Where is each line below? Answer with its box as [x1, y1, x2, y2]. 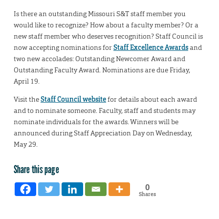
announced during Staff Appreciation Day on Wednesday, [14, 129, 192, 138]
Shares [138, 191, 156, 198]
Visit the [14, 95, 41, 104]
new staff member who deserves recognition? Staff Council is [14, 32, 203, 41]
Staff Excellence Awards [113, 43, 188, 52]
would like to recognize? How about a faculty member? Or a [14, 21, 198, 30]
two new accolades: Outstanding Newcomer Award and [14, 54, 185, 64]
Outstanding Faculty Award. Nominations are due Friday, [14, 66, 190, 75]
